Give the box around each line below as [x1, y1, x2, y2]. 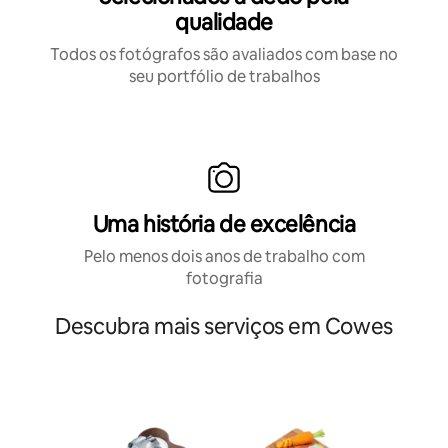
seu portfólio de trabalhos [128, 65, 320, 87]
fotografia [185, 267, 263, 289]
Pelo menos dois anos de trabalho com [83, 245, 365, 267]
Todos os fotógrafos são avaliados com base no [50, 43, 398, 65]
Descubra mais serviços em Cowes [55, 311, 393, 341]
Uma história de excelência [92, 209, 356, 239]
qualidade [174, 7, 274, 37]
